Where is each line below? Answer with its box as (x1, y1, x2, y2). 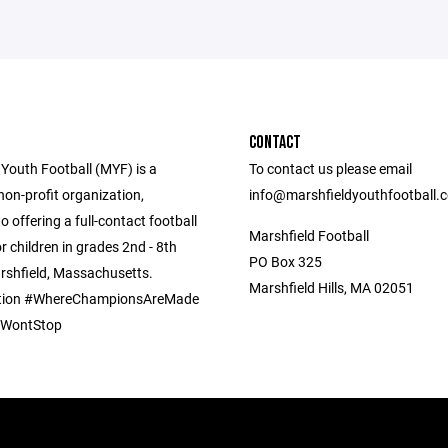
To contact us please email (249, 159, 412, 178)
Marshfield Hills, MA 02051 (249, 278, 414, 297)
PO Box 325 (249, 252, 322, 271)
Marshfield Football (249, 226, 369, 245)
